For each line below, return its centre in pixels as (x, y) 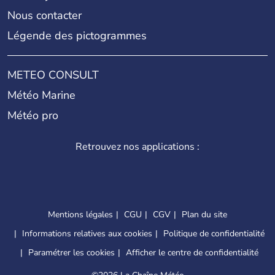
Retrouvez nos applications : (137, 146)
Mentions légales (80, 214)
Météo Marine (41, 95)
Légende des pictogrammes (77, 35)
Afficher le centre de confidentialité (192, 252)
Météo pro (33, 115)
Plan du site (204, 214)
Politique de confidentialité (214, 233)
